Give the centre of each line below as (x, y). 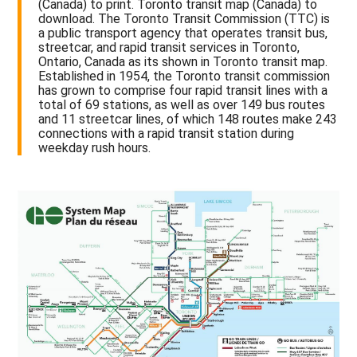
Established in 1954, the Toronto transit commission (184, 76)
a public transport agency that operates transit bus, (183, 33)
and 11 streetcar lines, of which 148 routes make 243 (188, 120)
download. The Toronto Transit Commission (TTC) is (184, 19)
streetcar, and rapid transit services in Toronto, (169, 48)
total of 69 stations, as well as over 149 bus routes (182, 105)
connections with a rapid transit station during (167, 134)
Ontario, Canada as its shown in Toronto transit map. (183, 62)
